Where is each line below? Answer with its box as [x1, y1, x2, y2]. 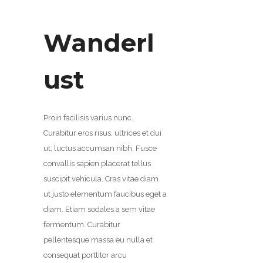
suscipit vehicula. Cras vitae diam [43, 174, 159, 183]
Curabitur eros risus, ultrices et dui [43, 129, 161, 137]
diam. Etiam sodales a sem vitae [43, 205, 155, 214]
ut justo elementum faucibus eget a [43, 190, 167, 198]
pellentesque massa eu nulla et [43, 235, 153, 244]
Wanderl [43, 28, 154, 58]
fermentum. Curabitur [43, 220, 120, 229]
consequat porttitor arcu [43, 251, 127, 259]
